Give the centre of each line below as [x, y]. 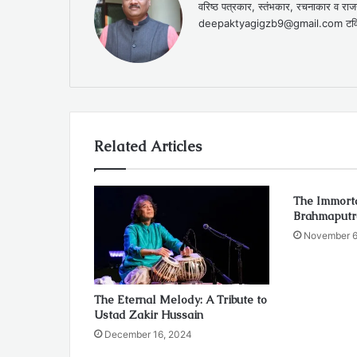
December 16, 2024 [148, 335]
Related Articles [148, 147]
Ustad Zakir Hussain [149, 315]
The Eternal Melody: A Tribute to [180, 300]
